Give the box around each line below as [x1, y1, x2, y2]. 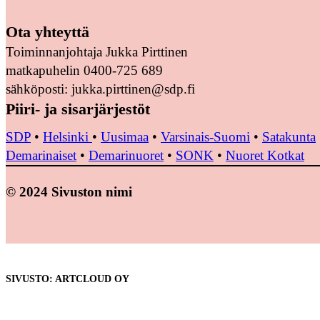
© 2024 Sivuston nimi [6, 184, 132, 199]
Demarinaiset [6, 147, 76, 163]
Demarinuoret [89, 147, 164, 163]
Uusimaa [101, 129, 149, 144]
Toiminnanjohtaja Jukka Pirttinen [6, 44, 188, 59]
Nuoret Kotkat [226, 147, 304, 163]
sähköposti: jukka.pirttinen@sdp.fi [6, 81, 195, 96]
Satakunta [262, 129, 316, 144]
